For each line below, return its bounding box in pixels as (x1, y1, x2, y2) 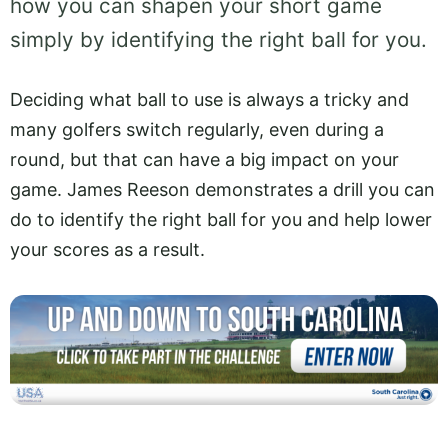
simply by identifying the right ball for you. (10, 27, 433, 52)
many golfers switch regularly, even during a (10, 118, 384, 140)
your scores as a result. (10, 238, 210, 260)
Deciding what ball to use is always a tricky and (10, 88, 409, 110)
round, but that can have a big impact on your (10, 148, 399, 170)
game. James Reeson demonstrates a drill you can (10, 178, 435, 200)
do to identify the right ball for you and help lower (10, 208, 432, 230)
